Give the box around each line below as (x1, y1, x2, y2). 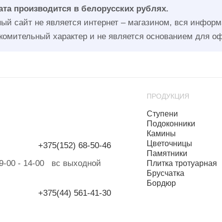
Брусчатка (146, 168, 184, 177)
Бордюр (146, 178, 176, 187)
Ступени (146, 109, 178, 118)
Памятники (146, 149, 187, 158)
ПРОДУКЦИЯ (146, 90, 189, 101)
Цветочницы (146, 139, 192, 148)
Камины (146, 129, 176, 138)
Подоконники (146, 119, 195, 128)
